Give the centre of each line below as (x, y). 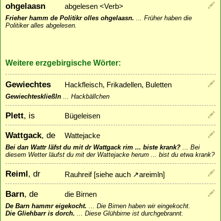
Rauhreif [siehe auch (99, 175)
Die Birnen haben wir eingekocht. (144, 206)
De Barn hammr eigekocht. (46, 206)
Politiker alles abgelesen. (41, 26)
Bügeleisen (82, 116)
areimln (151, 175)
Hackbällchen (90, 97)
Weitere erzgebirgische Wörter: (63, 62)
